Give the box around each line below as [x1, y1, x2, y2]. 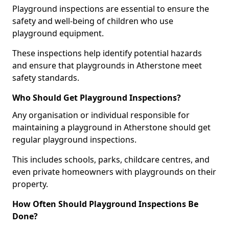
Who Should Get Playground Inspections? [12, 92, 181, 103]
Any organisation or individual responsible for [12, 109, 190, 121]
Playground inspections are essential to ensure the [12, 3, 209, 14]
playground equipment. [12, 28, 104, 39]
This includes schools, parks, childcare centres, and [12, 154, 210, 165]
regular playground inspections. [12, 134, 136, 145]
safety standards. [12, 72, 79, 83]
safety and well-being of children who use [12, 15, 173, 27]
